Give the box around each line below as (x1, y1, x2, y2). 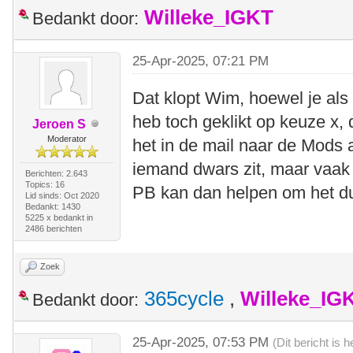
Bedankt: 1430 (24, 201, 80, 211)
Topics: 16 (24, 179, 65, 189)
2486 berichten (24, 223, 82, 233)
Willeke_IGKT (144, 6, 273, 28)
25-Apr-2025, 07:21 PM (132, 53, 269, 69)
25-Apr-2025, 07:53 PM (132, 334, 273, 350)
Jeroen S (32, 117, 86, 131)
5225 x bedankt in (24, 212, 93, 222)
